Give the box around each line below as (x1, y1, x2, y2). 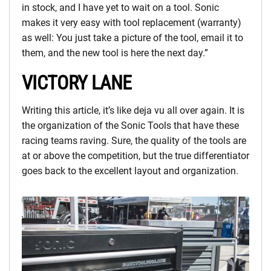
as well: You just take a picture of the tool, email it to (22, 32, 243, 44)
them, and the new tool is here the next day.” (22, 47, 208, 59)
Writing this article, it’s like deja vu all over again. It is (22, 105, 244, 117)
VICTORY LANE (22, 71, 132, 95)
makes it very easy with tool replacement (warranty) (22, 17, 241, 29)
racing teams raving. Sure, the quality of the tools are (22, 135, 246, 147)
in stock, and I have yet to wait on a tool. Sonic (22, 2, 219, 14)
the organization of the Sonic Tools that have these (22, 120, 239, 132)
